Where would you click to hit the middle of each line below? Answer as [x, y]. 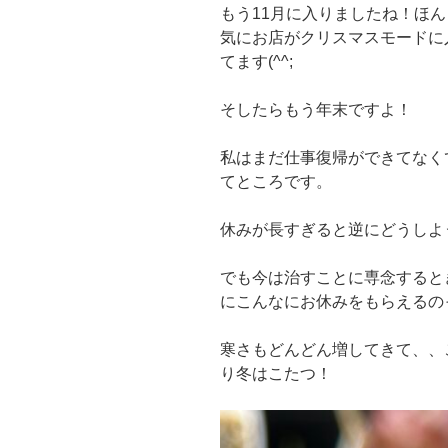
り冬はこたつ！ [276, 374]
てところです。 [276, 182]
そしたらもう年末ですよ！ [316, 110]
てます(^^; [256, 62]
